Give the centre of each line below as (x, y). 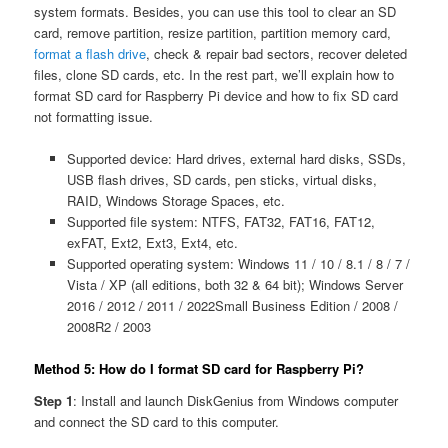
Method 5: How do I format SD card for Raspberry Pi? (199, 369)
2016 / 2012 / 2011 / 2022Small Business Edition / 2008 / (232, 306)
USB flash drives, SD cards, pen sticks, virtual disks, (221, 180)
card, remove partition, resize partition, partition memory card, (213, 33)
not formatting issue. (94, 117)
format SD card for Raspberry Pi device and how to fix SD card (216, 96)
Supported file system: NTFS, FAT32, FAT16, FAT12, (220, 222)
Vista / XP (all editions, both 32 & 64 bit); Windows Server (234, 285)
